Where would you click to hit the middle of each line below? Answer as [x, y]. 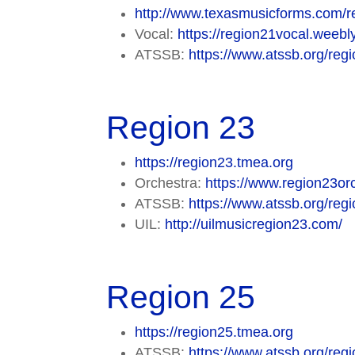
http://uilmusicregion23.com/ [254, 225]
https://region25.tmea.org [214, 332]
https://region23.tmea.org [214, 163]
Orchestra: [170, 183]
